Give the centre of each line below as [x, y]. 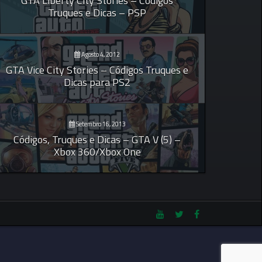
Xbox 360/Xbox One [97, 152]
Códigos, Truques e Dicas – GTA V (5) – [97, 140]
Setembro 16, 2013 [100, 124]
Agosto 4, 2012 [100, 55]
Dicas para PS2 [97, 82]
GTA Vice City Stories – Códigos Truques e [97, 70]
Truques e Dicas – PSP [97, 13]
